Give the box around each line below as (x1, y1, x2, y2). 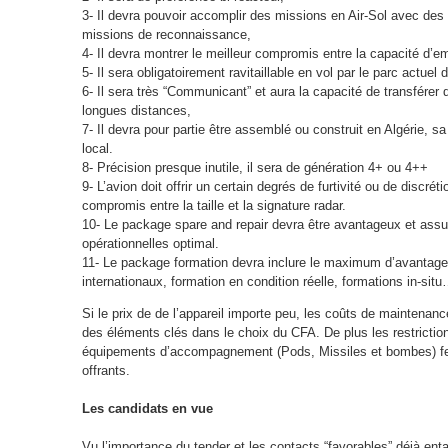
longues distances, (81, 103, 191, 119)
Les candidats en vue (81, 401, 213, 417)
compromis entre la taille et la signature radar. (81, 198, 346, 214)
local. (81, 141, 113, 157)
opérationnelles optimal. (81, 236, 219, 252)
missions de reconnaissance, (81, 27, 251, 43)
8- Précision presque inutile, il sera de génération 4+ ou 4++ (81, 160, 428, 176)
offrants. (81, 363, 130, 379)
